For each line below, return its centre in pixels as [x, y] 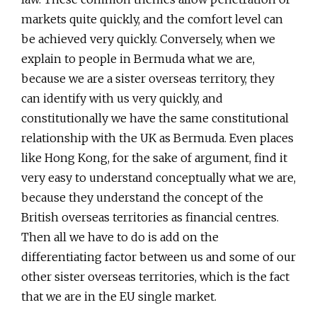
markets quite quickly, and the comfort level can [152, 19]
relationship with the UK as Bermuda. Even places [157, 138]
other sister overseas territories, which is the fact [155, 276]
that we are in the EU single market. [119, 296]
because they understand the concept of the [142, 197]
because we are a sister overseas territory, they [148, 78]
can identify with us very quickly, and [122, 98]
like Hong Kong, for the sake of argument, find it [154, 157]
